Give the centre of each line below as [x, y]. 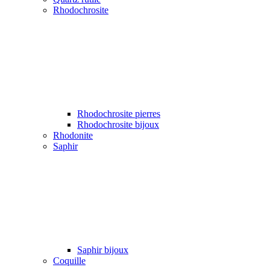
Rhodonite [73, 135]
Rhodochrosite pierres [119, 113]
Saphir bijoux [103, 250]
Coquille [69, 260]
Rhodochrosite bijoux [118, 124]
